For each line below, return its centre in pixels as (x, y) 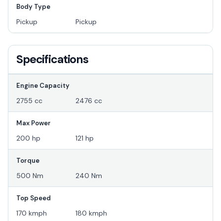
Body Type (33, 7)
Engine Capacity (43, 86)
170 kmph (32, 213)
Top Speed (34, 198)
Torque (28, 161)
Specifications (52, 59)
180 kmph (91, 213)
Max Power (34, 123)
